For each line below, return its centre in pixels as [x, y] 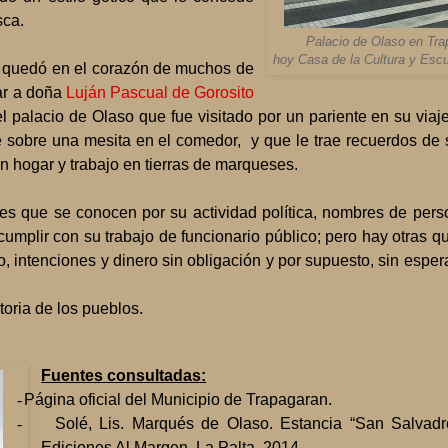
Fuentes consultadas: [124, 376]
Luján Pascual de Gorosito [159, 93]
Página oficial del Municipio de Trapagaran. [178, 400]
